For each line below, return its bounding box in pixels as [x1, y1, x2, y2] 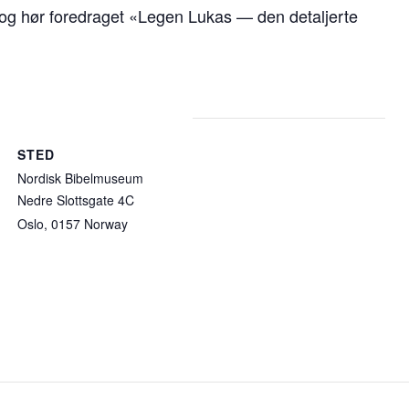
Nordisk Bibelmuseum [17, 169, 144, 187]
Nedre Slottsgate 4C [17, 191, 135, 209]
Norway [84, 215, 129, 233]
